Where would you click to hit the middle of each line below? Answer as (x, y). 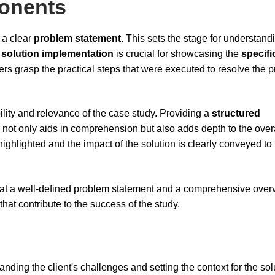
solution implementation (57, 53)
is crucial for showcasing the (177, 53)
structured (236, 114)
